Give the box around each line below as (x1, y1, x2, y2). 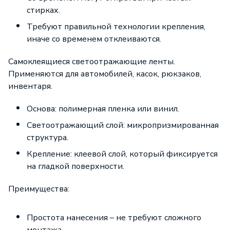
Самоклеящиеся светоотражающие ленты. (8, 56, 175, 67)
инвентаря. (8, 81, 52, 92)
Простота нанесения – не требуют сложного (27, 212, 201, 223)
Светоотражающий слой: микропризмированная (27, 120, 219, 131)
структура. (27, 132, 68, 143)
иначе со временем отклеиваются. (27, 33, 161, 45)
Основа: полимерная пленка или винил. (27, 103, 179, 114)
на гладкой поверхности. (27, 161, 124, 172)
